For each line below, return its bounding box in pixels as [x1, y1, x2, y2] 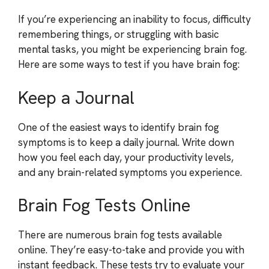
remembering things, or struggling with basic [18, 28, 219, 41]
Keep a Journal [18, 86, 134, 109]
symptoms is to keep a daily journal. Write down [18, 135, 234, 149]
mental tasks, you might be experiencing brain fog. [18, 43, 247, 56]
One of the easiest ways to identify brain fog [18, 120, 219, 134]
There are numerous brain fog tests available [18, 228, 222, 241]
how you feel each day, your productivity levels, [18, 150, 234, 164]
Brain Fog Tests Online [18, 194, 190, 217]
